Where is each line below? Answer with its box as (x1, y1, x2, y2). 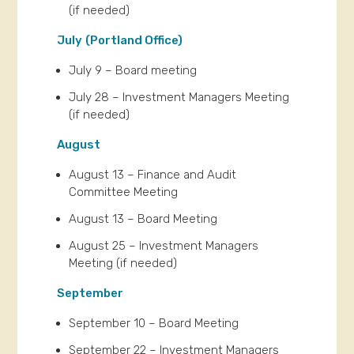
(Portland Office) (85, 32, 183, 47)
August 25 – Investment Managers (69, 238, 259, 253)
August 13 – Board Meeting (69, 211, 218, 226)
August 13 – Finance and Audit (69, 167, 237, 182)
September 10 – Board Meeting (69, 315, 239, 330)
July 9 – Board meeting (69, 62, 198, 77)
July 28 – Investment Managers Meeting (69, 89, 290, 104)
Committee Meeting (69, 184, 179, 199)
